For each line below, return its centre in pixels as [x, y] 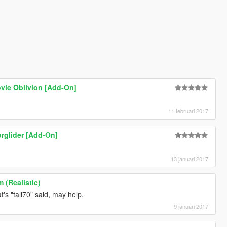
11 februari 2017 [188, 111]
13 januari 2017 [190, 158]
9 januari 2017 [191, 206]
